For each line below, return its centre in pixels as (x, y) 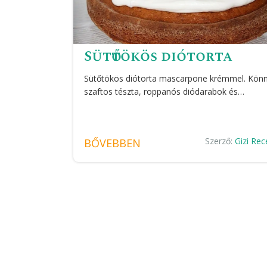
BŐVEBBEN (112, 143)
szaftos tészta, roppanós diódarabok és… (164, 92)
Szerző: (220, 141)
